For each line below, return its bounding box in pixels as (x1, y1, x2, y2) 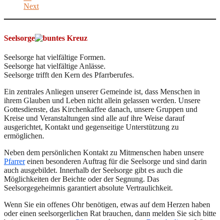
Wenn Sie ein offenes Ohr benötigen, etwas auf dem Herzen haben (4, 200, 210, 209)
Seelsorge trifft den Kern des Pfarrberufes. (4, 71, 134, 80)
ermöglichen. (4, 132, 44, 140)
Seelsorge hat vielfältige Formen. (4, 53, 106, 62)
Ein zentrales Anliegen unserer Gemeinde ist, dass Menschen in (4, 87, 200, 96)
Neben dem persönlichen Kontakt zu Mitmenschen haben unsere (4, 148, 204, 157)
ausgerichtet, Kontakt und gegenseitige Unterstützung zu (4, 123, 179, 132)
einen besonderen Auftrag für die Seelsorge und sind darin (25, 157, 207, 166)
